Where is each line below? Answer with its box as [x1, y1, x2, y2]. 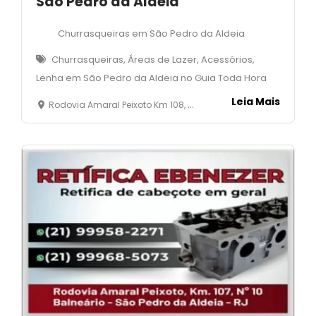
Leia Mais [231, 94, 280, 109]
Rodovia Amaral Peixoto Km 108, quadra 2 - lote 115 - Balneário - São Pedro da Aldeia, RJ [49, 98, 188, 111]
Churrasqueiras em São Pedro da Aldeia [58, 26, 245, 40]
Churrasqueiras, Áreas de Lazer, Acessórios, [51, 52, 255, 66]
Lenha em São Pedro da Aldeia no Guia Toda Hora [36, 71, 267, 85]
